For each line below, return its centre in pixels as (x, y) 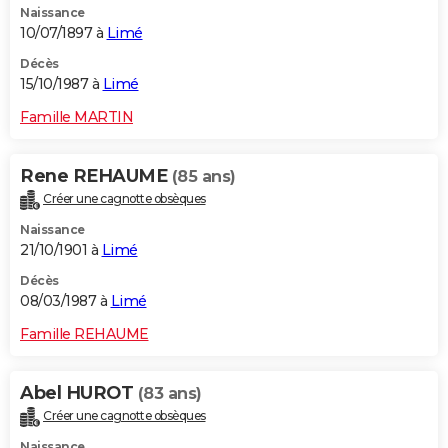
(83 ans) (169, 394)
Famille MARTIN (76, 117)
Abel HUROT (79, 393)
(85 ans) (203, 177)
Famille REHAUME (84, 334)
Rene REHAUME (96, 176)
